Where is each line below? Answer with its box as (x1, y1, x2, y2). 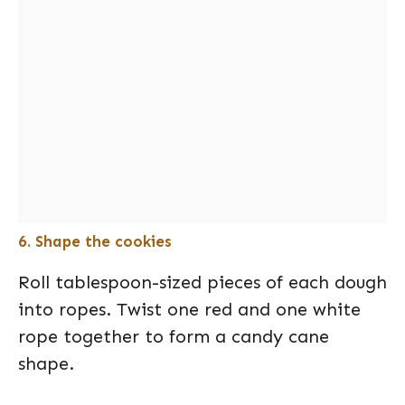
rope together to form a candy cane (18, 325, 329, 347)
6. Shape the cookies (18, 232, 172, 250)
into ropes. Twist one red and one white (18, 298, 361, 320)
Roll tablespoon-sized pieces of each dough (18, 271, 387, 293)
